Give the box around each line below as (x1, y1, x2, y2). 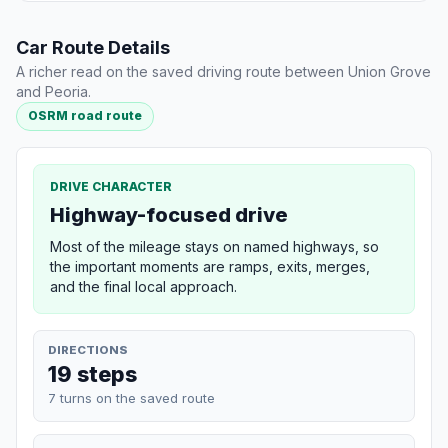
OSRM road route (28, 108, 143, 124)
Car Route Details (16, 37, 170, 59)
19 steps (48, 360, 137, 387)
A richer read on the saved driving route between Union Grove (16, 63, 431, 81)
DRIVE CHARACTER (50, 178, 172, 194)
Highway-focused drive (50, 202, 288, 227)
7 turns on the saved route (48, 389, 215, 406)
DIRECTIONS (48, 342, 128, 357)
